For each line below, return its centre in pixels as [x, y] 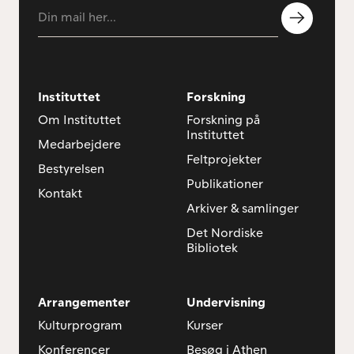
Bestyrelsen [71, 170]
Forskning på [223, 121]
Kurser [204, 327]
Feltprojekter [224, 161]
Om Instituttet [79, 121]
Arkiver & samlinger [242, 210]
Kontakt [60, 195]
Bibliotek [212, 249]
